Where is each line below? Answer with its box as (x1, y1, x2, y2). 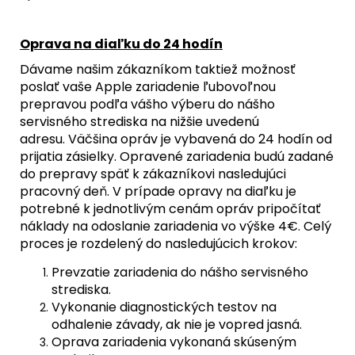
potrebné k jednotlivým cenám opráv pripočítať (20, 199, 321, 218)
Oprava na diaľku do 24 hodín (20, 34, 223, 53)
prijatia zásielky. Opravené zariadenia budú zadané (20, 147, 334, 166)
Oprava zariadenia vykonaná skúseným (52, 332, 296, 351)
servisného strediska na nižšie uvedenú (20, 112, 259, 131)
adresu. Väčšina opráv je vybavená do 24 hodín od (20, 129, 332, 148)
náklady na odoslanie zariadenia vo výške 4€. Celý (20, 216, 331, 235)
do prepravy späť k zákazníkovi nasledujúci (20, 164, 286, 183)
